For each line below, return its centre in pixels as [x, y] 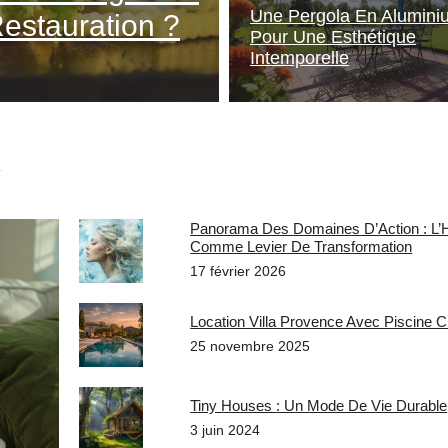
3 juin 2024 [225, 430]
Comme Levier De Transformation [301, 246]
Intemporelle [299, 58]
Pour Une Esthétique [333, 37]
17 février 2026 [238, 271]
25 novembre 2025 [250, 346]
